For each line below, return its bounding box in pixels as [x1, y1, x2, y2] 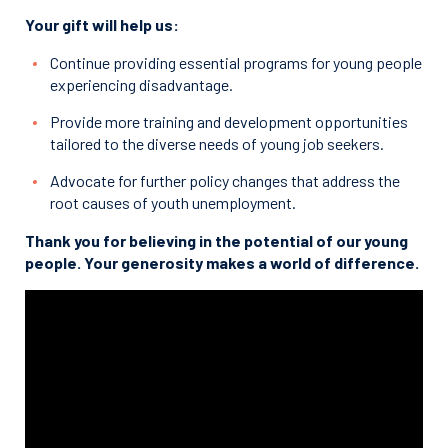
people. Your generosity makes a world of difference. [25, 252, 419, 272]
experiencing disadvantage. [50, 74, 233, 94]
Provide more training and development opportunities [50, 111, 408, 131]
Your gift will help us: [25, 14, 179, 34]
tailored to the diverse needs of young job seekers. [50, 133, 384, 153]
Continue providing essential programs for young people [50, 52, 422, 72]
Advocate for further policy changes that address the [50, 170, 400, 190]
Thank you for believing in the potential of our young [25, 230, 408, 250]
